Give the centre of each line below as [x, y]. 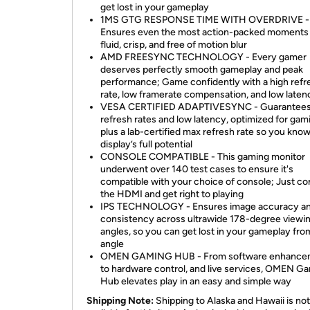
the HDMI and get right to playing [172, 194]
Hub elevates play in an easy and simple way [196, 281]
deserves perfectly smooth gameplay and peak [202, 70]
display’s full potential [146, 144]
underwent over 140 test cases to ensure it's [197, 169]
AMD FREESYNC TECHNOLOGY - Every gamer [203, 57]
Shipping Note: [120, 301]
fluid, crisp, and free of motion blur [174, 45]
